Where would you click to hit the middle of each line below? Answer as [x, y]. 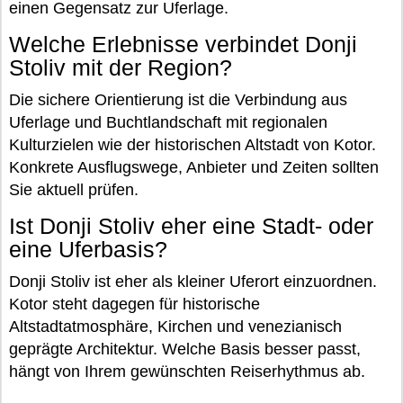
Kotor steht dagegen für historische [134, 304]
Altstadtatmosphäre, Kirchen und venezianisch [175, 326]
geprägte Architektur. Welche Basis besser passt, [185, 349]
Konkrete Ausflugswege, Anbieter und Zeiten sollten [194, 167]
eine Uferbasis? [88, 249]
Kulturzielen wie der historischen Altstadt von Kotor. [193, 144]
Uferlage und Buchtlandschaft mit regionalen [168, 122]
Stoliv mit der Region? [121, 67]
